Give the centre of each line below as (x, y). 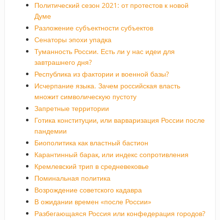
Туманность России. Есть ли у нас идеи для (104, 51)
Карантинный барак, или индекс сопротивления (111, 154)
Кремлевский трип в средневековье (91, 166)
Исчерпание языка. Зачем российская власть (107, 85)
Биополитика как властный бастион (91, 142)
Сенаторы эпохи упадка (73, 39)
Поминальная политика (72, 178)
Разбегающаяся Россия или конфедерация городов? (120, 213)
